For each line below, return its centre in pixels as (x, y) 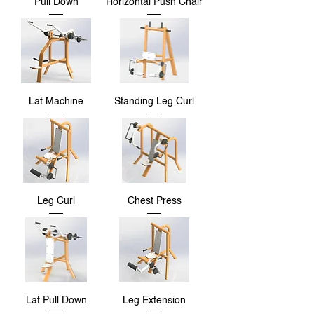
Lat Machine (56, 102)
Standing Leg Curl (154, 102)
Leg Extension (154, 301)
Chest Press (154, 202)
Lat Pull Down (56, 301)
